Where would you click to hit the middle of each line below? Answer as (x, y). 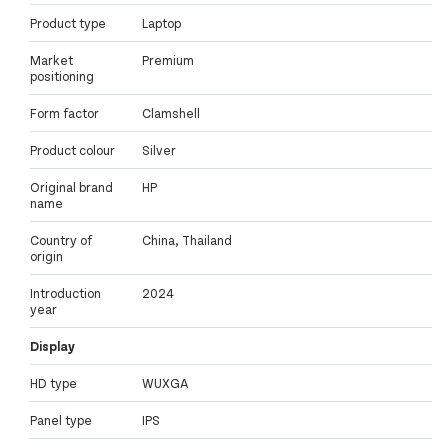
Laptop (161, 23)
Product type (68, 23)
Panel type (61, 420)
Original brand (71, 187)
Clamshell (171, 113)
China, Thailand (187, 240)
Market (51, 60)
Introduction (65, 293)
